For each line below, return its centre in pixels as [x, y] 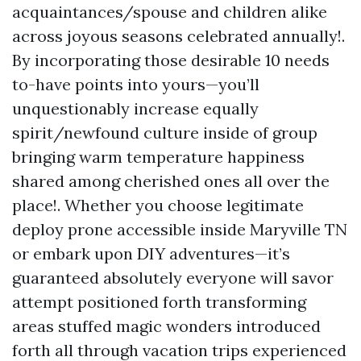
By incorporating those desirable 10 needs [171, 60]
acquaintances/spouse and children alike [170, 12]
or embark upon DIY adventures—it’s [151, 254]
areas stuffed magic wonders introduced [166, 326]
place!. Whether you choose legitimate [158, 205]
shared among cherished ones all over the [171, 181]
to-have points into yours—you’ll [136, 85]
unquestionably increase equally [135, 109]
